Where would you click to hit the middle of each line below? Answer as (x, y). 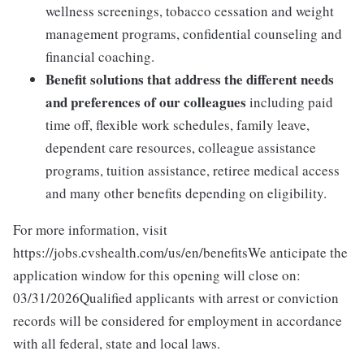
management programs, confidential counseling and (194, 34)
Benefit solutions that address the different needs (190, 80)
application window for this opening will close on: (157, 275)
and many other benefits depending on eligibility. (186, 193)
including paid (290, 102)
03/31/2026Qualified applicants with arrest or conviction (176, 298)
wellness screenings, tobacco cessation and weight (190, 11)
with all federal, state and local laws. (117, 344)
